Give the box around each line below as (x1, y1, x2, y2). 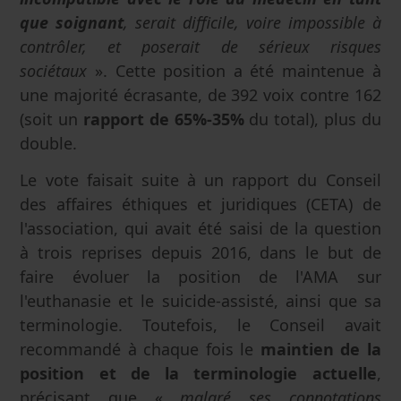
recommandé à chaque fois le (20, 337, 260, 360)
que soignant (20, 12, 124, 34)
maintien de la (260, 337, 381, 360)
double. (20, 132, 78, 155)
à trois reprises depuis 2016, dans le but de (20, 241, 381, 263)
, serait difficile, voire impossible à (124, 12, 381, 34)
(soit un (20, 108, 83, 131)
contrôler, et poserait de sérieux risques (20, 36, 381, 58)
